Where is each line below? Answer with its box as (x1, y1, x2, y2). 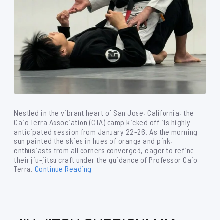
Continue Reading (34, 164, 92, 173)
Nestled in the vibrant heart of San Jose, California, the (14, 108, 194, 117)
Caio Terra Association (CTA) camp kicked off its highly (14, 117, 191, 127)
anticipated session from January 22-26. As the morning (14, 127, 197, 136)
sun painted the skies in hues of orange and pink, (14, 136, 173, 145)
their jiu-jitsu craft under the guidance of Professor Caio (14, 155, 197, 164)
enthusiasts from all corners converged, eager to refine (14, 145, 194, 155)
